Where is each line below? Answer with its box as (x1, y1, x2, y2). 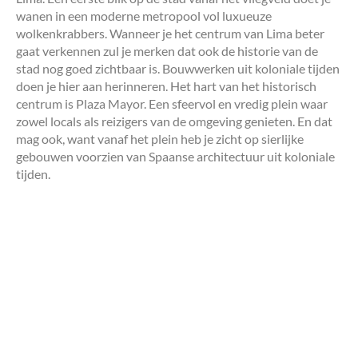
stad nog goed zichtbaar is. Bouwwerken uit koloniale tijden (16, 60, 340, 76)
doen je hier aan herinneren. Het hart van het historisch (16, 78, 316, 93)
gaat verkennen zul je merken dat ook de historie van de (16, 42, 318, 58)
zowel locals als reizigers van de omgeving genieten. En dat (16, 113, 332, 129)
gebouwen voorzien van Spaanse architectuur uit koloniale (16, 148, 335, 164)
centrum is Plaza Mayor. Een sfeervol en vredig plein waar (16, 95, 328, 111)
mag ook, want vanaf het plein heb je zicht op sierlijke (16, 130, 304, 146)
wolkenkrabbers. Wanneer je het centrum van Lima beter (16, 25, 324, 41)
